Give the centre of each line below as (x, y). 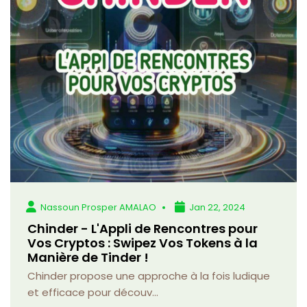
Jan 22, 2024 (218, 207)
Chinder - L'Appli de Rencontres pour (143, 228)
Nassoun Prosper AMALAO (99, 207)
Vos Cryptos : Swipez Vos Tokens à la (143, 243)
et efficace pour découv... (93, 292)
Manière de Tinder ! (88, 257)
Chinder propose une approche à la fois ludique (149, 275)
